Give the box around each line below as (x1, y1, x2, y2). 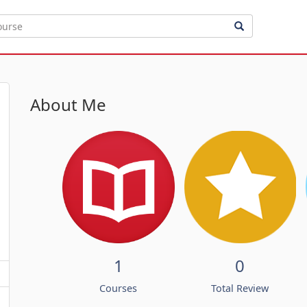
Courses (99, 281, 138, 295)
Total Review (211, 281, 269, 295)
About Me (30, 93, 106, 116)
